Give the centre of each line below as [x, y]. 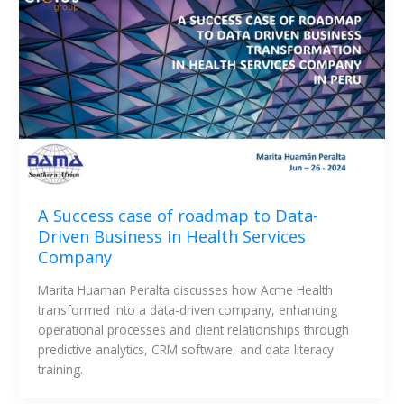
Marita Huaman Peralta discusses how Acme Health [185, 289]
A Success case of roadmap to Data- [178, 216]
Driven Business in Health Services [171, 237]
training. [62, 369]
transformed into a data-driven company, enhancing [187, 309]
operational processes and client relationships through [193, 329]
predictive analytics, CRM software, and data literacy [185, 349]
